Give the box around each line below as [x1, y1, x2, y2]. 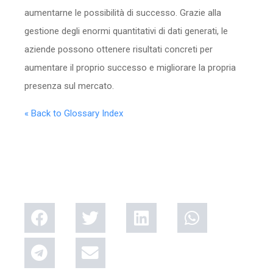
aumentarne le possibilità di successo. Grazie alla [24, 7, 221, 18]
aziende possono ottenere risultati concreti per [24, 43, 213, 55]
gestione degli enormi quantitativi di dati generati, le [24, 25, 228, 37]
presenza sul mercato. [24, 80, 114, 91]
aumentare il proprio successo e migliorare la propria [24, 62, 236, 73]
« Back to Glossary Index [24, 107, 123, 119]
